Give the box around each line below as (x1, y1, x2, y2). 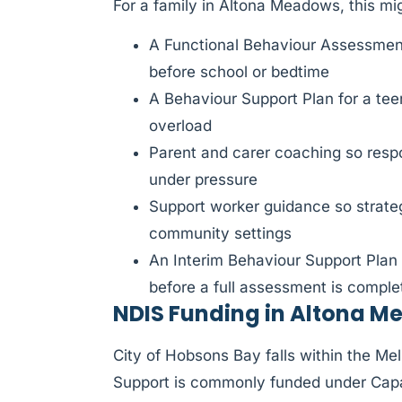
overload (149, 117, 212, 135)
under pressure (149, 170, 258, 189)
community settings (149, 224, 292, 243)
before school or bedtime (149, 63, 329, 82)
